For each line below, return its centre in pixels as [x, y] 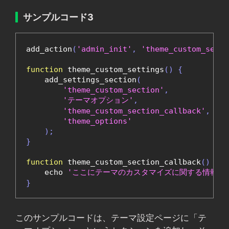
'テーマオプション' [98, 100]
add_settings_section [81, 80]
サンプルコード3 [58, 17]
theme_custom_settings [113, 70]
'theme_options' [97, 121]
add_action [49, 49]
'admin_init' [104, 49]
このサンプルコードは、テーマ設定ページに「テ [111, 217]
